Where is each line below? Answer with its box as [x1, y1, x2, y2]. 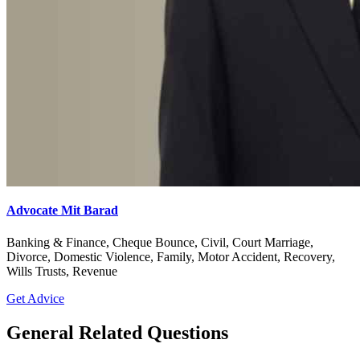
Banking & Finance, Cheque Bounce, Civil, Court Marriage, [6, 235, 313, 249]
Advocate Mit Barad [6, 203, 118, 218]
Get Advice [6, 291, 64, 305]
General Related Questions [6, 321, 228, 343]
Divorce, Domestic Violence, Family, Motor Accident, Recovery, [6, 249, 335, 264]
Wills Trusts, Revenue [6, 264, 117, 278]
